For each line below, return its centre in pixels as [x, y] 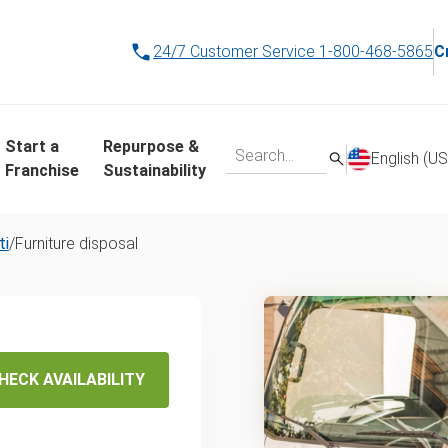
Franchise [42, 170]
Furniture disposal [76, 243]
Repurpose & [151, 146]
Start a [32, 146]
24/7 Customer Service [234, 51]
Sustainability [154, 170]
